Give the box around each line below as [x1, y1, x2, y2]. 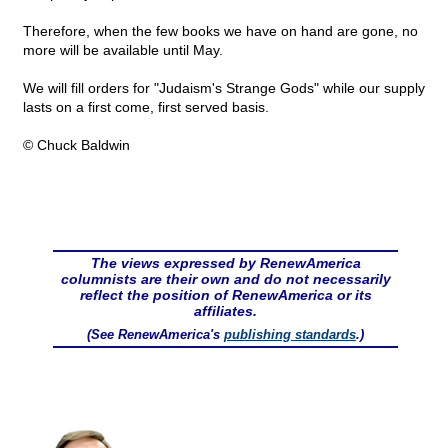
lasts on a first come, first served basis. [23, 99, 269, 116]
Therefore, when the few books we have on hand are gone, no [23, 23, 418, 40]
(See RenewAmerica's [87, 327, 224, 343]
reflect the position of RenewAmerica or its [79, 287, 372, 304]
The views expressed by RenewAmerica [90, 255, 361, 272]
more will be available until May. [23, 42, 223, 59]
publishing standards [224, 327, 356, 343]
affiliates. [194, 303, 257, 320]
